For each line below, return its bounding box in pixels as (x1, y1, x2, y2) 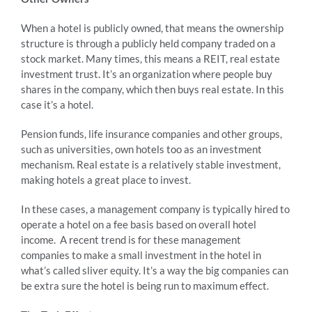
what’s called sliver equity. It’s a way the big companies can (21, 264, 288, 277)
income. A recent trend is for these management (21, 233, 241, 247)
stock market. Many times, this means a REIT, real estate (21, 52, 280, 65)
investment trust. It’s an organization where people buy (21, 68, 272, 81)
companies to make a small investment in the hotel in (21, 249, 261, 262)
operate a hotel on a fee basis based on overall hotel (21, 218, 256, 231)
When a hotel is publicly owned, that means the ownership (21, 22, 283, 35)
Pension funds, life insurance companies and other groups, (21, 127, 282, 141)
